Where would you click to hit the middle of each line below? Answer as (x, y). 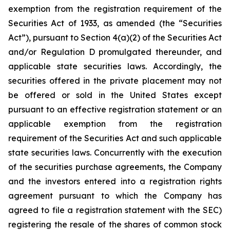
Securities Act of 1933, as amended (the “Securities (115, 23)
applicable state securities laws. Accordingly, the (115, 66)
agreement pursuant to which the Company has (115, 196)
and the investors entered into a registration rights (115, 181)
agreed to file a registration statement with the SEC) (115, 210)
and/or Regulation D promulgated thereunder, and (115, 52)
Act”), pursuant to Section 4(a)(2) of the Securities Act (115, 37)
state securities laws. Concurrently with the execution (115, 152)
